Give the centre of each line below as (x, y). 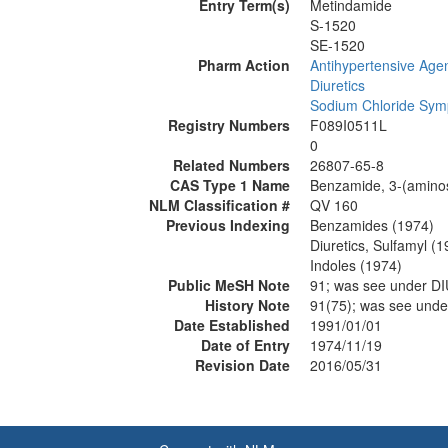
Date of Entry (245, 345)
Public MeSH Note (229, 285)
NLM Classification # (219, 205)
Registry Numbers (229, 125)
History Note (247, 305)
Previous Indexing (228, 225)
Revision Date (242, 365)
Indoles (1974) (356, 265)
